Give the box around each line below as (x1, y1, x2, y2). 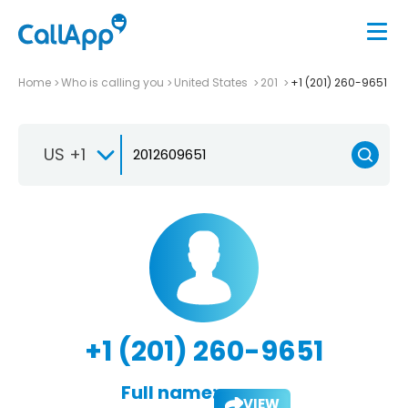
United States (174, 74, 250, 90)
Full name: (120, 379, 217, 405)
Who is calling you (61, 74, 164, 90)
